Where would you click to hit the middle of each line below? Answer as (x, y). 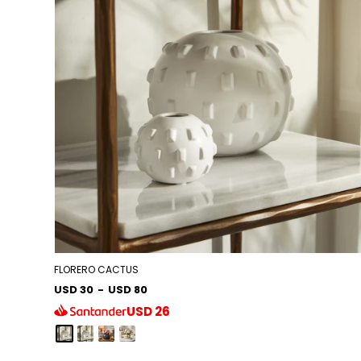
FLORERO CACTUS (97, 269)
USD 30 (74, 289)
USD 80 (128, 289)
